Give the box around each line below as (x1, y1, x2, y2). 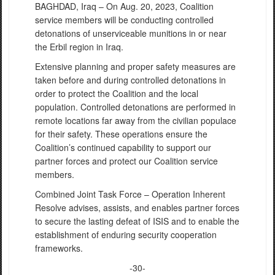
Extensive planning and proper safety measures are (35, 60, 236, 72)
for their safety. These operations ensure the (35, 128, 207, 140)
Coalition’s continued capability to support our (35, 141, 211, 153)
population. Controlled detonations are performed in (35, 101, 236, 113)
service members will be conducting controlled (35, 14, 214, 26)
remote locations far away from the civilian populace (35, 114, 236, 126)
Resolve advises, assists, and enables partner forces (35, 201, 239, 214)
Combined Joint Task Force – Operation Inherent (35, 188, 225, 200)
